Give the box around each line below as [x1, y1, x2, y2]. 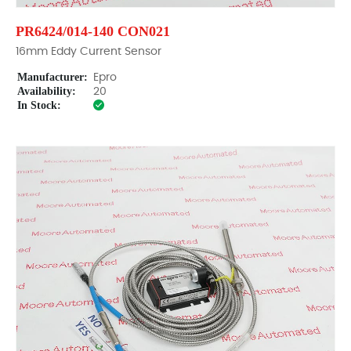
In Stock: [17, 100, 61, 111]
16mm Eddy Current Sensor [16, 46, 161, 57]
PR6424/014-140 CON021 [16, 24, 170, 39]
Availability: [17, 85, 76, 97]
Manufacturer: [17, 71, 88, 83]
